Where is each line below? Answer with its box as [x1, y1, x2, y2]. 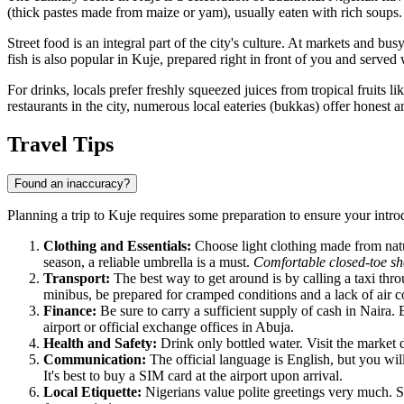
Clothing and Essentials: [43, 238, 191, 254]
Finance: [43, 303, 96, 319]
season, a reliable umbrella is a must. [43, 254, 253, 271]
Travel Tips [7, 132, 114, 156]
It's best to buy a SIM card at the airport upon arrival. [43, 368, 343, 384]
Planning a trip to [7, 207, 108, 224]
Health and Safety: [43, 335, 157, 352]
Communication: [43, 352, 146, 368]
